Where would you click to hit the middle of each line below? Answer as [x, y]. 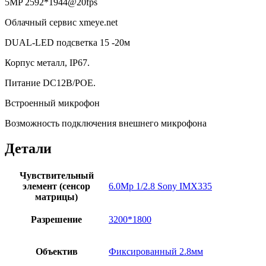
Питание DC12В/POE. [50, 83]
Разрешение [56, 219]
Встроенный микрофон [52, 103]
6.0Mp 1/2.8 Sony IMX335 [160, 186]
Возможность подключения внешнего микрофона [106, 123]
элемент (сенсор [56, 186]
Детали [28, 148]
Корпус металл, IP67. [47, 62]
